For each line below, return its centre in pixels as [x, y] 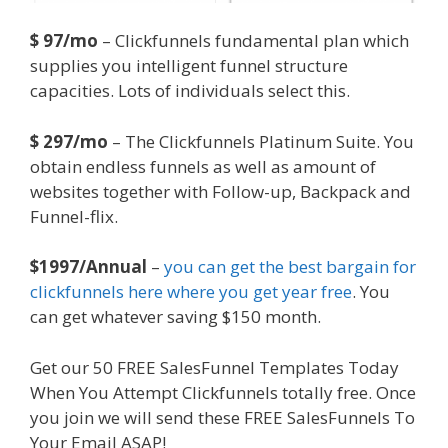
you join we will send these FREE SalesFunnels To [222, 417]
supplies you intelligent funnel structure [189, 66]
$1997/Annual [88, 267]
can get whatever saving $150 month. [175, 317]
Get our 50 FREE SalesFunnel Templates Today [214, 367]
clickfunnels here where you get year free [191, 292]
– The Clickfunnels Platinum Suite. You [263, 141]
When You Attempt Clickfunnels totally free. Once [223, 392]
